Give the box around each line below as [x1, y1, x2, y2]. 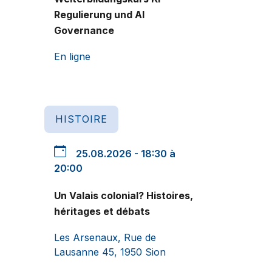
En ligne [54, 50, 90, 63]
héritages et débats [54, 205, 150, 217]
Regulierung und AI [54, 8, 144, 21]
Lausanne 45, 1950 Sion [54, 245, 166, 258]
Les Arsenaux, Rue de [54, 231, 156, 243]
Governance [54, 24, 114, 36]
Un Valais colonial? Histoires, [54, 189, 193, 202]
